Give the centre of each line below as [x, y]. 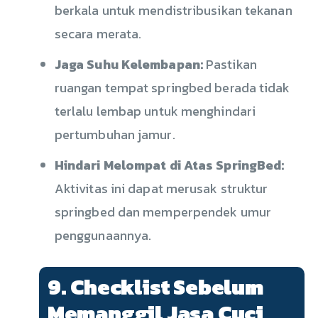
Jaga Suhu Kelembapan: [128, 65]
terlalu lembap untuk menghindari [155, 111]
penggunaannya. [103, 236]
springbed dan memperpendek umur [163, 212]
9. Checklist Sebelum [155, 287]
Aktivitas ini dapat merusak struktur [161, 189]
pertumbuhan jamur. [115, 135]
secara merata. [98, 34]
